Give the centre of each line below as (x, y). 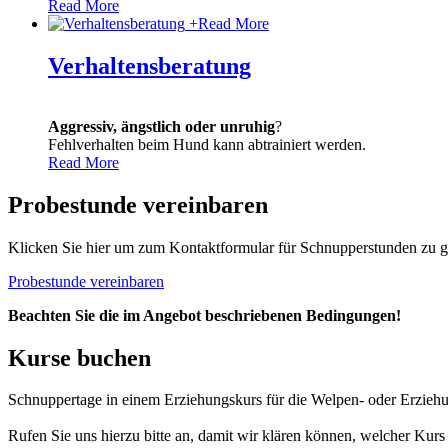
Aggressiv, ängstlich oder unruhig (161, 126)
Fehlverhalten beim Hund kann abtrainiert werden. (207, 144)
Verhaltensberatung (149, 65)
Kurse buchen (79, 357)
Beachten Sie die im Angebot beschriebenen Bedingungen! (204, 315)
